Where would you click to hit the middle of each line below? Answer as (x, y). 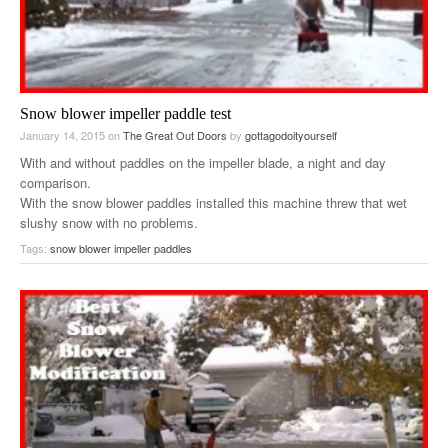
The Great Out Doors (175, 135)
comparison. (55, 183)
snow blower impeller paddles (121, 248)
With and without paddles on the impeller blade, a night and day (203, 163)
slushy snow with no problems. (109, 223)
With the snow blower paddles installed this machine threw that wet (213, 203)
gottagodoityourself (291, 135)
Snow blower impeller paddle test (125, 114)
